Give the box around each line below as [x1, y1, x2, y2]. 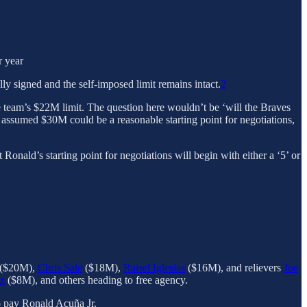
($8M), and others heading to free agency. [5, 273, 188, 286]
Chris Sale [38, 261, 82, 273]
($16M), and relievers [185, 261, 284, 273]
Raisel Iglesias [123, 261, 185, 273]
